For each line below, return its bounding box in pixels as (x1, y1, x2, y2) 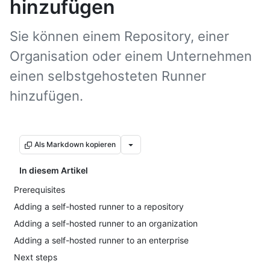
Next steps (14, 252, 57, 262)
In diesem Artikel (19, 165, 88, 175)
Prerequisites (14, 184, 65, 195)
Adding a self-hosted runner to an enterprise (14, 235, 189, 245)
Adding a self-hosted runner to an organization (14, 218, 198, 228)
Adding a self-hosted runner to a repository (14, 201, 184, 212)
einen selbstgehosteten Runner (10, 68, 206, 84)
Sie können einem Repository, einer (10, 28, 229, 44)
